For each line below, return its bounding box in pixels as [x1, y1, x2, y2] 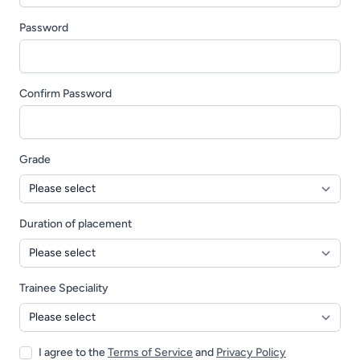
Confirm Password [19, 87, 112, 100]
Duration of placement [19, 217, 132, 231]
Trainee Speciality [19, 281, 108, 295]
